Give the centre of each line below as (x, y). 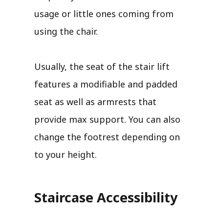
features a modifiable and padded (106, 84)
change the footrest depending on (107, 137)
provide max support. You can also (107, 119)
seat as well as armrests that (95, 101)
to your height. (66, 154)
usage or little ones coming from (104, 13)
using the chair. (66, 31)
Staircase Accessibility (106, 197)
